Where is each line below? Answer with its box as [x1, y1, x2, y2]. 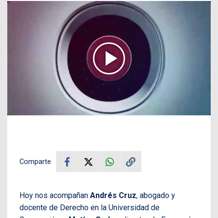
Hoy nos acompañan [19, 191, 90, 200]
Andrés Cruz [90, 191, 136, 200]
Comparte [19, 157, 51, 166]
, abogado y [136, 191, 175, 200]
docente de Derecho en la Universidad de [19, 203, 160, 213]
